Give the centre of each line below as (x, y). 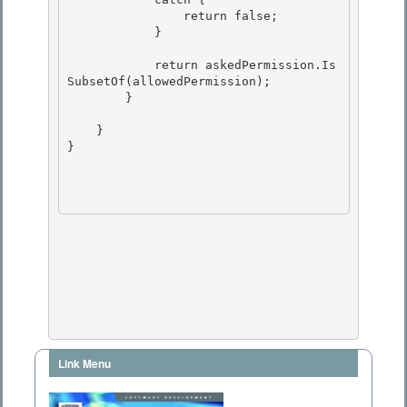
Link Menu (84, 364)
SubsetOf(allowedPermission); (173, 82)
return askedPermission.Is (111, 65)
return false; (125, 16)
